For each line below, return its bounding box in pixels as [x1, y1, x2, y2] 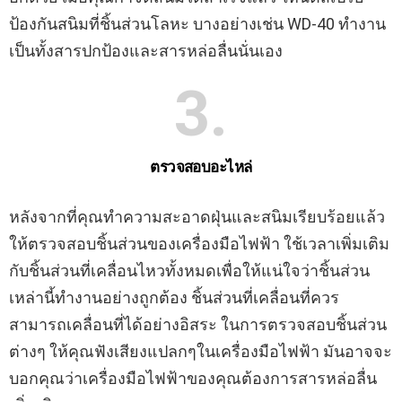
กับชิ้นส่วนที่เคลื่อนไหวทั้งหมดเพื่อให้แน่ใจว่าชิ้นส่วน [9, 261, 370, 281]
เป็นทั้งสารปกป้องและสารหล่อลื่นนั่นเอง [9, 41, 283, 61]
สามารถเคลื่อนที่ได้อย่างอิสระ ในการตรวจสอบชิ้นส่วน [9, 315, 387, 335]
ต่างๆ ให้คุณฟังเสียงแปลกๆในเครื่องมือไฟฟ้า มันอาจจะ [9, 342, 392, 362]
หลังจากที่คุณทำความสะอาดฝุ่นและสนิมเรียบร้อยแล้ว [9, 207, 385, 227]
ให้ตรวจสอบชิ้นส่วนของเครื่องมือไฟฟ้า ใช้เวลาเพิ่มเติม [9, 234, 389, 254]
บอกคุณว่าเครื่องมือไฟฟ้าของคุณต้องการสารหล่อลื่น [9, 369, 377, 389]
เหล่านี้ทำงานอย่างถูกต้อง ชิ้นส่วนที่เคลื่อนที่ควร [9, 288, 339, 308]
